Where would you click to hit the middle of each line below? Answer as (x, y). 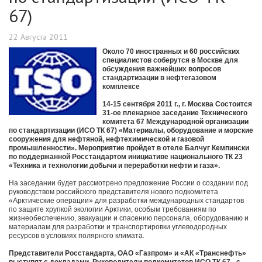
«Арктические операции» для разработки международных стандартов (126, 201)
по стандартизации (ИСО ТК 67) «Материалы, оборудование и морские (131, 131)
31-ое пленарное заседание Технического (175, 113)
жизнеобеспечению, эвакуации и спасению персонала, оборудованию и (129, 218)
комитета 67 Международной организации (175, 122)
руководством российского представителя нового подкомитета (113, 192)
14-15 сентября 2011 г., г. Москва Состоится (177, 104)
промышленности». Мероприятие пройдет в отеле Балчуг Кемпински (129, 148)
